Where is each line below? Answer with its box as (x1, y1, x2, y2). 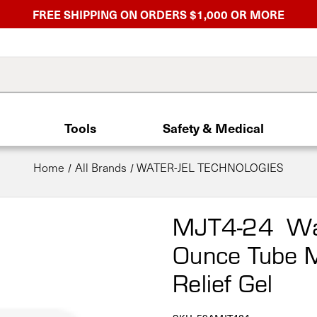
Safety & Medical (163, 119, 265, 137)
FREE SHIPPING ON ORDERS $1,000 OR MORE (33, 6, 284, 22)
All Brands (74, 160, 127, 175)
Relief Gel (173, 265, 273, 299)
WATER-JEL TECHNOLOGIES (137, 160, 284, 175)
